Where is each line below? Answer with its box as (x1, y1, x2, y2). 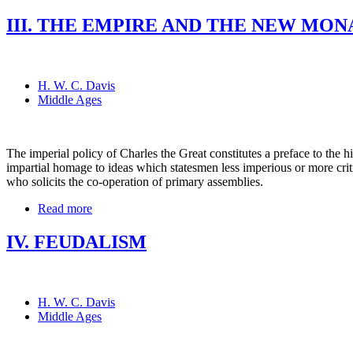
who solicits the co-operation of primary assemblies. (6, 175, 263, 189)
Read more (38, 202, 92, 216)
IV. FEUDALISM (6, 231, 147, 252)
